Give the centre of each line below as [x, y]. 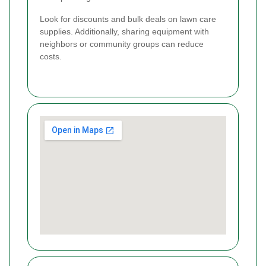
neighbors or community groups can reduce [122, 44]
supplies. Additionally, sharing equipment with [124, 32]
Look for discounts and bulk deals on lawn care [128, 19]
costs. [51, 57]
